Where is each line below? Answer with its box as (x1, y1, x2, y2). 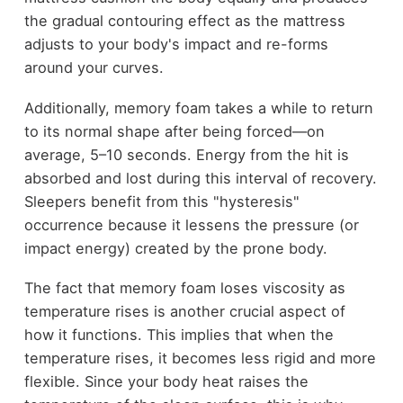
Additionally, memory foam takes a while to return (23, 98, 373, 117)
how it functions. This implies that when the (23, 326, 334, 345)
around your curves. (23, 58, 164, 77)
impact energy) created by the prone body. (23, 238, 327, 257)
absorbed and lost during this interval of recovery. (23, 168, 377, 187)
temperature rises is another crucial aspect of (23, 302, 345, 321)
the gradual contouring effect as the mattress (23, 12, 345, 31)
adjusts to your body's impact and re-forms (23, 35, 328, 54)
